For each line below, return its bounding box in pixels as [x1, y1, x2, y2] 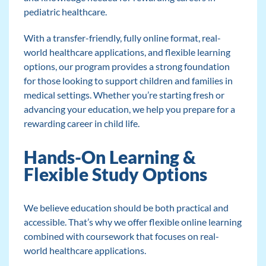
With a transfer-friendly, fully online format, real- [23, 32, 221, 44]
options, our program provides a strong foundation [23, 61, 230, 72]
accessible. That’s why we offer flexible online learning [23, 216, 242, 228]
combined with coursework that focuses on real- [23, 230, 219, 242]
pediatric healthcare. [23, 6, 107, 18]
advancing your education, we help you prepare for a [23, 103, 235, 115]
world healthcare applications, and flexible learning [23, 46, 230, 58]
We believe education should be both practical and [23, 202, 229, 214]
